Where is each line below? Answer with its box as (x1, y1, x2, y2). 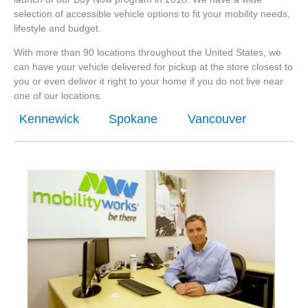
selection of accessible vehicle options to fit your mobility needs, (14, 9, 290, 20)
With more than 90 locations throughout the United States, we (14, 47, 281, 58)
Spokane (109, 112, 158, 126)
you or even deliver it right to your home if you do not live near (14, 76, 283, 87)
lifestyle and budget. (14, 23, 101, 34)
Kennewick (19, 112, 79, 126)
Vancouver (188, 112, 247, 126)
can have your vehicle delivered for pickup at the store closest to (14, 61, 293, 72)
